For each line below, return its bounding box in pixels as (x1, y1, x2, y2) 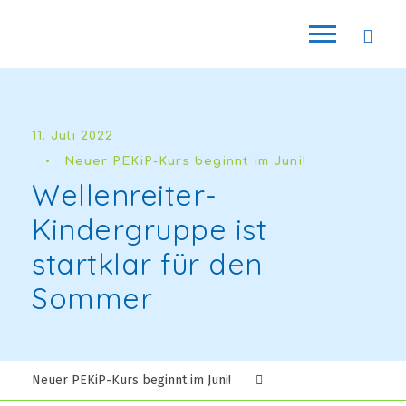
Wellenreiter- (32, 177, 217, 213)
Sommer (32, 280, 152, 316)
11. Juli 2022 (32, 130, 113, 142)
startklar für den (32, 246, 263, 282)
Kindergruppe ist (32, 211, 266, 247)
